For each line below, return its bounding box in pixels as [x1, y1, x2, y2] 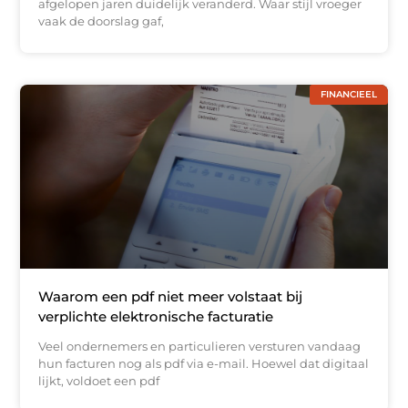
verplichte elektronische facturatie [38, 307, 274, 325]
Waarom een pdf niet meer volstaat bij [38, 287, 303, 305]
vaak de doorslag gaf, [38, 14, 165, 29]
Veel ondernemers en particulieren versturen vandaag [38, 338, 362, 353]
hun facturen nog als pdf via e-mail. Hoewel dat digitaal [38, 355, 370, 371]
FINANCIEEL [320, 88, 377, 101]
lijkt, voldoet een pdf [38, 372, 160, 388]
